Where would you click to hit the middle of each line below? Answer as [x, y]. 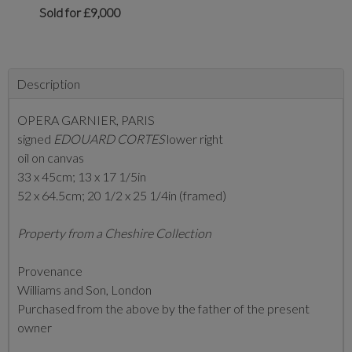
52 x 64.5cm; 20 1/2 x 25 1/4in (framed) [122, 196]
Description [48, 84]
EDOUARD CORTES [109, 139]
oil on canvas [51, 158]
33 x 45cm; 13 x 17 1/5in [82, 177]
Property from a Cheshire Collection [114, 233]
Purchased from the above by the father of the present [163, 309]
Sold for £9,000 [80, 13]
